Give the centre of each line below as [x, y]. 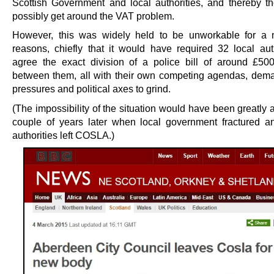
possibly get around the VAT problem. [93, 16]
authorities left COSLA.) [63, 135]
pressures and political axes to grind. [91, 89]
